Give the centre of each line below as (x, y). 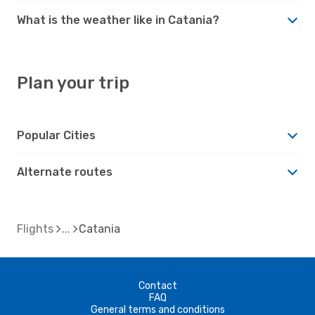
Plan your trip (73, 83)
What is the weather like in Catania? (118, 20)
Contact (157, 285)
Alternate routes (65, 172)
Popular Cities (56, 135)
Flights (35, 229)
